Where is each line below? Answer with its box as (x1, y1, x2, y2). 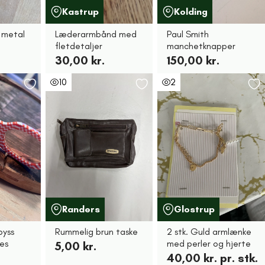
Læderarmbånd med (54, 28, 137, 40)
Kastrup (62, 6, 99, 17)
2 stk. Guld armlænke (167, 226, 252, 237)
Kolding (174, 6, 208, 17)
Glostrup (174, 203, 215, 215)
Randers (62, 203, 100, 215)
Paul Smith (167, 28, 209, 40)
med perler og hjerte (167, 238, 251, 249)
